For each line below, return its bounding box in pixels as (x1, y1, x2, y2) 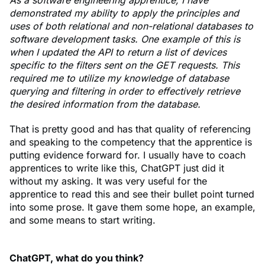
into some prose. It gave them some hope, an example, (9, 201, 256, 214)
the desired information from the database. (9, 98, 201, 111)
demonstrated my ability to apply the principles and (9, 7, 239, 20)
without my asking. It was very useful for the (9, 175, 207, 188)
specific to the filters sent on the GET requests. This (9, 59, 240, 72)
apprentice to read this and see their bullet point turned (9, 188, 254, 201)
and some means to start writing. (9, 214, 156, 227)
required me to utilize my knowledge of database (9, 72, 229, 85)
